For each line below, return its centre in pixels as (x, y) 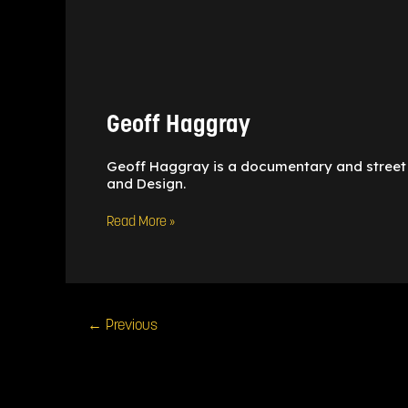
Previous (129, 326)
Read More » (141, 223)
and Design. (146, 183)
